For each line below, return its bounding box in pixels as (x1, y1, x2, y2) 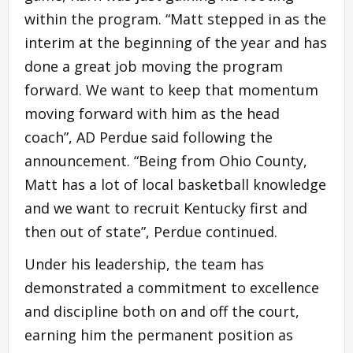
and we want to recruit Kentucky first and (24, 198, 307, 217)
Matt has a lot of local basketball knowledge (24, 174, 326, 194)
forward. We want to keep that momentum (24, 80, 318, 99)
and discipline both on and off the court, (24, 301, 299, 321)
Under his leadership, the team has (24, 254, 264, 273)
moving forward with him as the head (24, 103, 280, 123)
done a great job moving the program (24, 56, 283, 76)
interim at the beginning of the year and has (24, 32, 327, 52)
